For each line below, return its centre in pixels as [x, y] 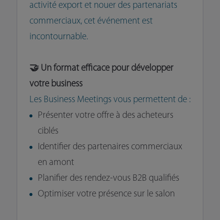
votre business [56, 84]
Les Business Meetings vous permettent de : [110, 100]
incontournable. [58, 37]
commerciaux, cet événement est [91, 22]
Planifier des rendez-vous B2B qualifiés [108, 179]
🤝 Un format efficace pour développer [101, 69]
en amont [56, 163]
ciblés [48, 132]
